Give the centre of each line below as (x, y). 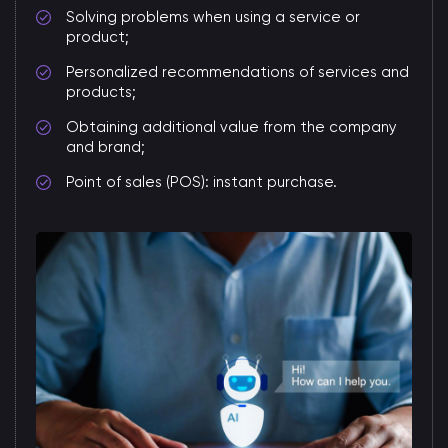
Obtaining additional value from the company (231, 127)
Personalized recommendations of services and (237, 72)
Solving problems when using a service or (213, 17)
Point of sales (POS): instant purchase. (201, 182)
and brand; (105, 147)
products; (101, 92)
